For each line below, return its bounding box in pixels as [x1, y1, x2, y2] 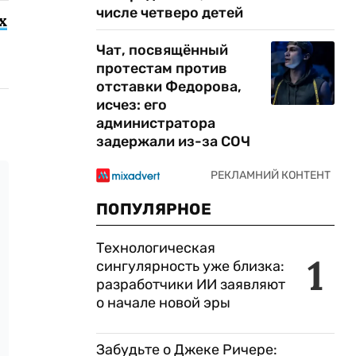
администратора [96, 114, 215, 132]
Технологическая [96, 239, 215, 257]
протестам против [96, 60, 227, 77]
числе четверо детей [96, 4, 243, 21]
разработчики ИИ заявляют [96, 276, 285, 293]
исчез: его [96, 96, 167, 114]
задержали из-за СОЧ [96, 133, 250, 150]
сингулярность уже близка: [96, 257, 284, 275]
